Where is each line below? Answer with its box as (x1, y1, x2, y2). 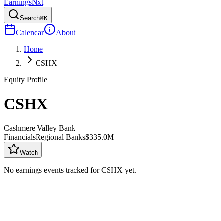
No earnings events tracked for (4, 165, 101, 174)
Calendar (16, 28, 44, 37)
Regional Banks (36, 132, 85, 141)
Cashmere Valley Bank (4, 123, 75, 132)
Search (20, 14, 40, 22)
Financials (4, 132, 36, 141)
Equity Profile (4, 75, 47, 84)
